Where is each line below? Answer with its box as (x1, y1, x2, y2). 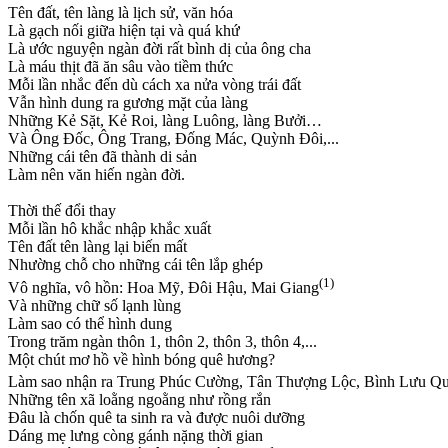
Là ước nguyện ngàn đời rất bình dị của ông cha (8, 40, 311, 58)
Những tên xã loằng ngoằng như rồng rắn (8, 390, 271, 408)
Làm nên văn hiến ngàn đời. (8, 166, 185, 184)
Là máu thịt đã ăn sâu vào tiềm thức (8, 58, 233, 76)
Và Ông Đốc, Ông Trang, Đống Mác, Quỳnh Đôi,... (8, 130, 339, 148)
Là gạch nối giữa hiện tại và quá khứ (8, 22, 240, 40)
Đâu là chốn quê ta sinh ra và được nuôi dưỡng (8, 408, 305, 426)
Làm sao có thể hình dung (8, 314, 172, 332)
